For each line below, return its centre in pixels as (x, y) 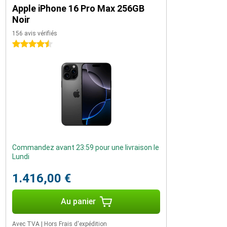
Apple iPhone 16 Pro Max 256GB (78, 8)
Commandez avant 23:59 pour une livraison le (86, 147)
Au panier (78, 201)
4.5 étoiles (29, 44)
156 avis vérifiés (35, 33)
